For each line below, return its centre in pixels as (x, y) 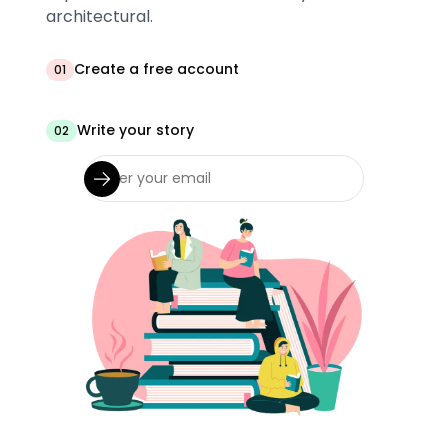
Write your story (136, 130)
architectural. (100, 17)
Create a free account (157, 69)
